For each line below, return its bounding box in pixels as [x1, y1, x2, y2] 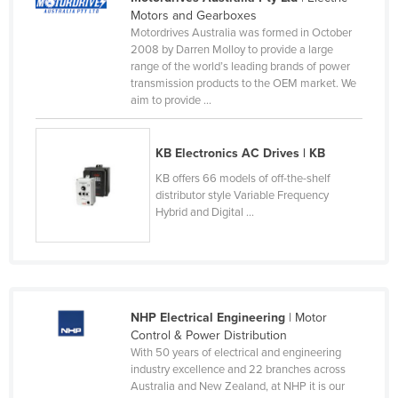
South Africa [55, 124, 124, 140]
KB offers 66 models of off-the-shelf [155, 171, 331, 186]
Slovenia [55, 39, 103, 55]
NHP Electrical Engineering [130, 309, 285, 325]
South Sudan [55, 153, 128, 169]
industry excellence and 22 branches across [130, 362, 346, 377]
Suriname [55, 267, 109, 283]
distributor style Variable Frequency [155, 187, 330, 203]
